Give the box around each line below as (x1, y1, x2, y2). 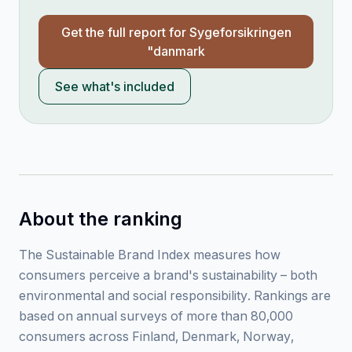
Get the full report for (60, 24, 189, 40)
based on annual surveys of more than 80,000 (19, 308, 293, 324)
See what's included (55, 79, 174, 94)
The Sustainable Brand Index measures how (19, 247, 280, 262)
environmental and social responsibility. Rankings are (19, 288, 331, 303)
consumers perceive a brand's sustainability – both (19, 267, 317, 283)
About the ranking (19, 207, 182, 230)
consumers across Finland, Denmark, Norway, (19, 328, 294, 344)
